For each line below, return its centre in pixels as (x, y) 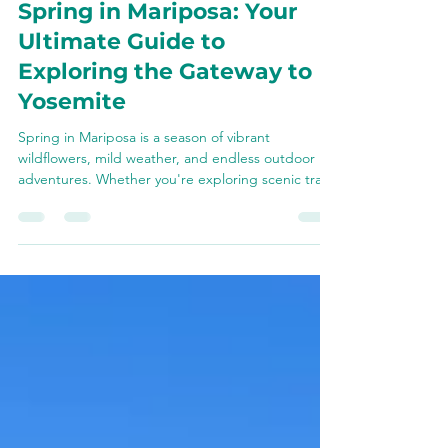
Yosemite (72, 181)
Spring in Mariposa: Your (157, 91)
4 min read (172, 51)
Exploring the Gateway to (165, 151)
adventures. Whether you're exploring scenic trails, (178, 259)
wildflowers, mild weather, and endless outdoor (166, 238)
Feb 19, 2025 (93, 51)
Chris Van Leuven (106, 34)
